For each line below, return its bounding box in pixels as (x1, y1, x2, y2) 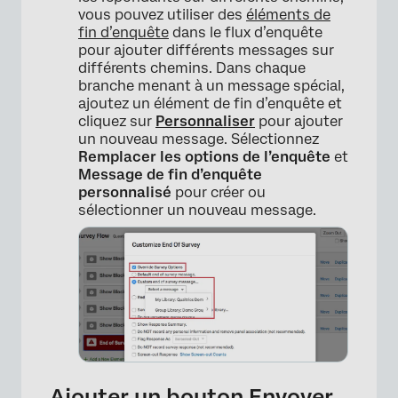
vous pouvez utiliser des (78, 6, 246, 23)
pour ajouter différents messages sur (78, 42, 334, 59)
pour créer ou (171, 184, 266, 201)
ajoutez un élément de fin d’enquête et (78, 95, 342, 112)
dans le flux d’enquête (169, 24, 322, 41)
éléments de (246, 6, 330, 23)
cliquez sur (78, 113, 155, 130)
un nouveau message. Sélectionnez (78, 131, 319, 147)
